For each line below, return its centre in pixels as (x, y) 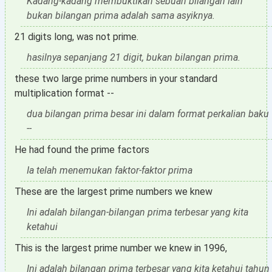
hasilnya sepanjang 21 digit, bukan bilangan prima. (134, 57)
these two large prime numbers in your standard (116, 79)
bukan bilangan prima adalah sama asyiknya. (121, 15)
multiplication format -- (64, 93)
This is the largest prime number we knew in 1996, (121, 248)
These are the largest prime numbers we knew (114, 192)
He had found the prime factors (82, 150)
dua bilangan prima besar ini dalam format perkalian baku (148, 114)
